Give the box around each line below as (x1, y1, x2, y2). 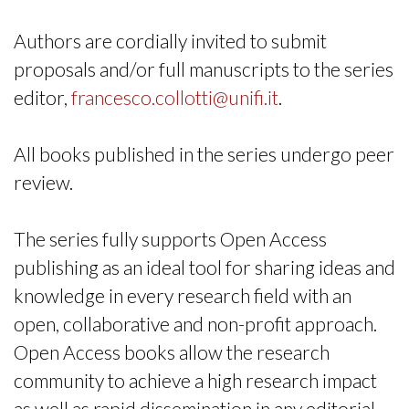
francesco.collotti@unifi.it (71, 85, 278, 110)
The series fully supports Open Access (14, 226, 327, 251)
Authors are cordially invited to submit (14, 28, 327, 53)
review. (14, 170, 73, 194)
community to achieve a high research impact (14, 368, 377, 393)
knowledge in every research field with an (14, 283, 351, 308)
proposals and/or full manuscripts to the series (14, 57, 393, 81)
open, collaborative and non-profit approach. (14, 311, 377, 336)
